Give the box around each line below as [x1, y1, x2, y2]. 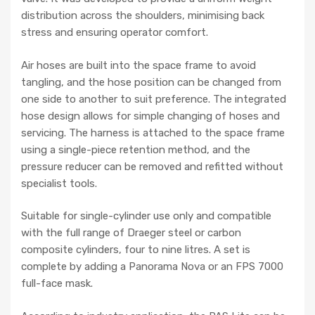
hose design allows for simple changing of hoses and [21, 109, 280, 122]
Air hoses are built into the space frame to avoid [21, 58, 256, 72]
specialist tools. [21, 176, 97, 190]
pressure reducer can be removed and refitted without [21, 160, 283, 173]
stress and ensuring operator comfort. [21, 26, 208, 39]
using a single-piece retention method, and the [21, 143, 250, 156]
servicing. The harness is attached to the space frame [21, 126, 285, 139]
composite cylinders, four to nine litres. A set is [21, 243, 250, 257]
